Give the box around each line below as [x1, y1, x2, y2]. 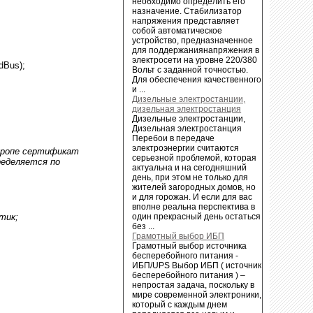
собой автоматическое [132, 25, 223, 36]
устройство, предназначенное [132, 35, 254, 45]
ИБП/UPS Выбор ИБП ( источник [132, 260, 262, 270]
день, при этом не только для [132, 172, 249, 182]
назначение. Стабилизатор [132, 6, 242, 16]
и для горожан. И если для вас [132, 191, 253, 202]
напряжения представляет [132, 15, 240, 26]
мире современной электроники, [132, 289, 262, 300]
